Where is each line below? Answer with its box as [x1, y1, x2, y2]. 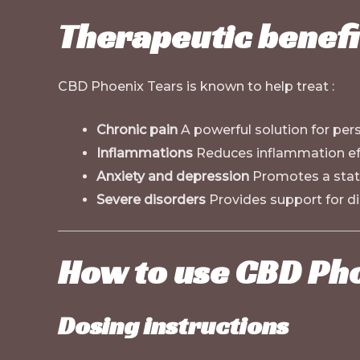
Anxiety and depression [96, 169, 249, 185]
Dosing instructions [58, 309, 288, 342]
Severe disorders [96, 192, 206, 208]
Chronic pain [96, 122, 178, 138]
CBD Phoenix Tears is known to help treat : [58, 78, 334, 94]
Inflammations [96, 145, 193, 162]
